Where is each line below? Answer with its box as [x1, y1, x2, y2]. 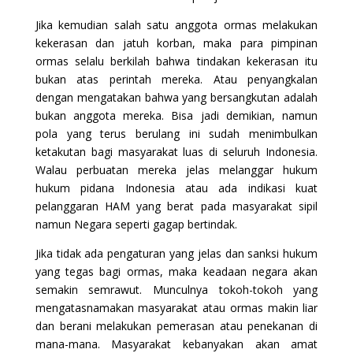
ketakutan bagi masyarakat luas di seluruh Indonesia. [35, 143, 318, 159]
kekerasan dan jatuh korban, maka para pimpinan [35, 35, 318, 50]
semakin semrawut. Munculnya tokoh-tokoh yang [35, 281, 318, 297]
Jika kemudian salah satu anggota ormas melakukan [35, 17, 318, 32]
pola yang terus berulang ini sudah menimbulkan [35, 125, 318, 141]
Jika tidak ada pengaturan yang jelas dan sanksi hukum [35, 245, 318, 261]
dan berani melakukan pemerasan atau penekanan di [35, 318, 318, 333]
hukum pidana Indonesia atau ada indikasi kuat [35, 180, 318, 195]
